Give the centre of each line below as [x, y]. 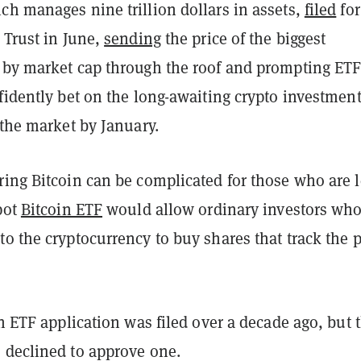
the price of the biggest [243, 38]
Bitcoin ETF [62, 209]
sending [133, 38]
